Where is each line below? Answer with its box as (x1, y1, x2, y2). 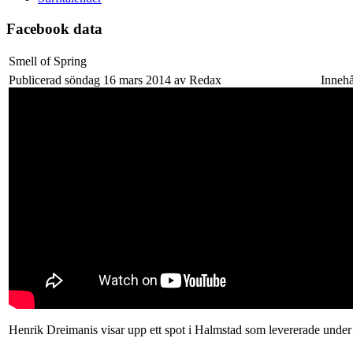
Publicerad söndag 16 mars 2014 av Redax (9, 73, 221, 87)
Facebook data (6, 20, 102, 37)
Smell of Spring (9, 54, 87, 69)
